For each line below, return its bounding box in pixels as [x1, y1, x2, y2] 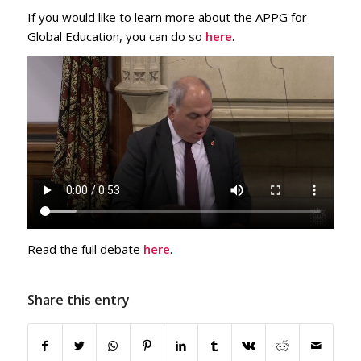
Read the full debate [27, 241, 143, 258]
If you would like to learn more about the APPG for [27, 9, 307, 26]
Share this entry [27, 290, 130, 309]
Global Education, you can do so [27, 28, 205, 45]
